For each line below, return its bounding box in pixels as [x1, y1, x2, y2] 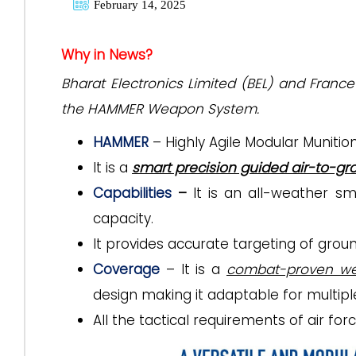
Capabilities [93, 184, 172, 203]
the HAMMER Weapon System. [61, 99, 259, 118]
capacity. [93, 209, 153, 228]
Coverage [93, 260, 160, 279]
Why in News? [61, 45, 153, 64]
